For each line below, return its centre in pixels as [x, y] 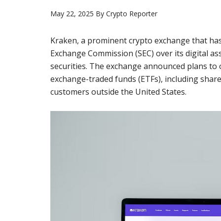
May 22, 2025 [72, 14]
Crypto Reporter [132, 14]
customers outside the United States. [118, 92]
